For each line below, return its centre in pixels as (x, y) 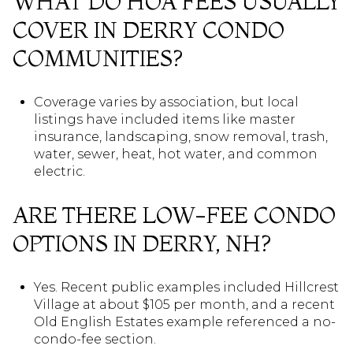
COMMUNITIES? (98, 59)
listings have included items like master (164, 119)
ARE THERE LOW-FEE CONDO (174, 216)
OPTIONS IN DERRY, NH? (142, 244)
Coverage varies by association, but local (166, 102)
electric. (59, 171)
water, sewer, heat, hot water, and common (175, 154)
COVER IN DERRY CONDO (149, 30)
